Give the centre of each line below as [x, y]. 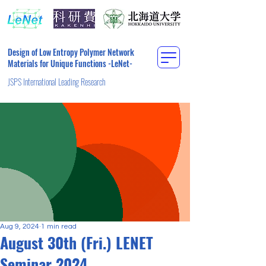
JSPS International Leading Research [56, 82]
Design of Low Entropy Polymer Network [71, 52]
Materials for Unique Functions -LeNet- [70, 63]
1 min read [59, 227]
